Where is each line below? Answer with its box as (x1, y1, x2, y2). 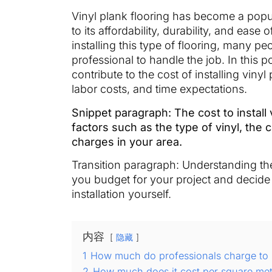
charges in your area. (72, 135, 182, 148)
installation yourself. (72, 187, 171, 200)
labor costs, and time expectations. (72, 83, 247, 96)
